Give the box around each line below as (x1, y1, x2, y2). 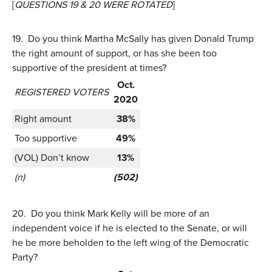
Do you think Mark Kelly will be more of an (31, 206, 209, 220)
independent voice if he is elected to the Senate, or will (12, 220, 247, 235)
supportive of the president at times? (12, 60, 166, 75)
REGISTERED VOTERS (15, 84, 109, 99)
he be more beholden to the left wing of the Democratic (12, 235, 249, 250)
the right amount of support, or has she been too (12, 46, 217, 60)
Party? (12, 250, 38, 264)
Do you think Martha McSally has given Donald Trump (28, 31, 254, 46)
